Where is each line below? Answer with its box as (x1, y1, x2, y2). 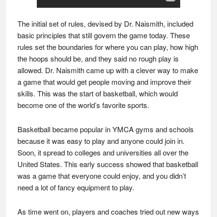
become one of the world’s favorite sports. (17, 100, 149, 110)
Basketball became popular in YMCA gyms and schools (17, 124, 194, 134)
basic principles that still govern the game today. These (17, 30, 190, 40)
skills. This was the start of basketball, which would (17, 88, 178, 98)
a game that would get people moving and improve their (17, 77, 191, 87)
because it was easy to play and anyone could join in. (17, 136, 185, 146)
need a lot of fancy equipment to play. (17, 182, 134, 192)
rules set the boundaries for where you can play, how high (17, 42, 198, 52)
